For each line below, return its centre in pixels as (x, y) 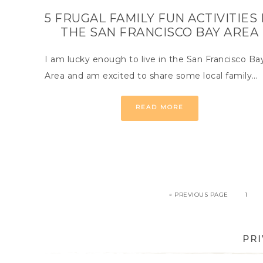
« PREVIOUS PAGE (199, 195)
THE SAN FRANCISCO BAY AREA (160, 32)
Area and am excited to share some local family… (151, 76)
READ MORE (159, 107)
